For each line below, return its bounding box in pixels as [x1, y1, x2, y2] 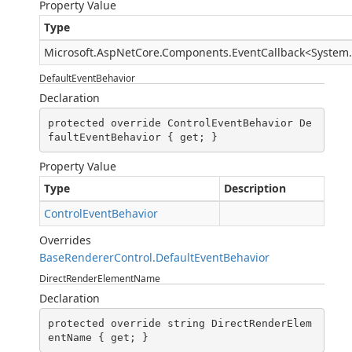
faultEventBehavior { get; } [47, 130, 218, 143]
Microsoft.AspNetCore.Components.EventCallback [44, 45, 305, 60]
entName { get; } [47, 331, 148, 343]
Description [224, 181, 286, 196]
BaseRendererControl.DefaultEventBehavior [39, 250, 269, 265]
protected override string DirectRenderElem [47, 317, 312, 329]
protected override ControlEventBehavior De [47, 116, 312, 129]
